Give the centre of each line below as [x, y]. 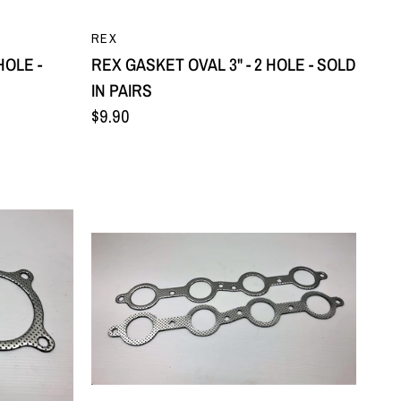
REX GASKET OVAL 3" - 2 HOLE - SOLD [224, 64]
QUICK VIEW [224, 32]
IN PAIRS [122, 90]
